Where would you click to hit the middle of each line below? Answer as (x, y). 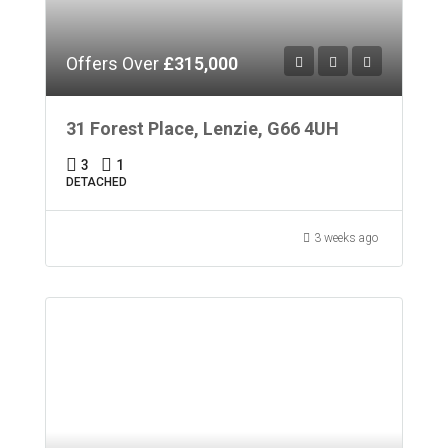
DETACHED (96, 181)
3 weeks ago (346, 237)
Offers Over (114, 63)
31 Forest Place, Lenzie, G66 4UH (202, 128)
